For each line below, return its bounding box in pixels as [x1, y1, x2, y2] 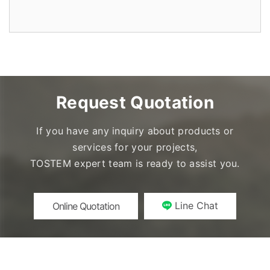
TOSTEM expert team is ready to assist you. [30, 157, 240, 169]
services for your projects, [72, 141, 198, 153]
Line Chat [175, 199, 218, 212]
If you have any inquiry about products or [36, 125, 234, 137]
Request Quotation [55, 92, 215, 113]
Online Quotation [52, 200, 119, 212]
